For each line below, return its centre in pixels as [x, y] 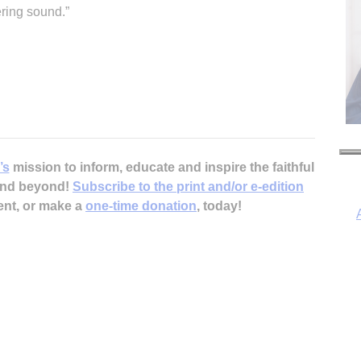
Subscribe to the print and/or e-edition [188, 186]
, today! [219, 205]
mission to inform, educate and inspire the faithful [162, 167]
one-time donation [141, 205]
